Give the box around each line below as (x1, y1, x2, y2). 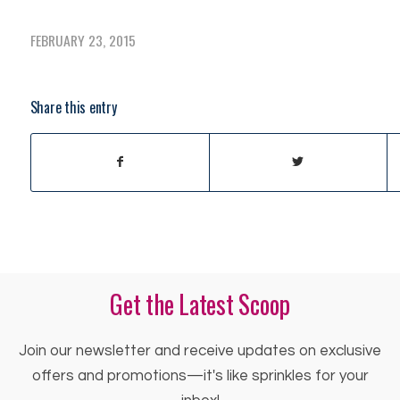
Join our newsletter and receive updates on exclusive (19, 342, 381, 359)
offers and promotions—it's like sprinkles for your (31, 367, 369, 384)
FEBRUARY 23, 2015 (29, 29, 136, 52)
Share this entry (29, 96, 117, 119)
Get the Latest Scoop (110, 286, 290, 323)
